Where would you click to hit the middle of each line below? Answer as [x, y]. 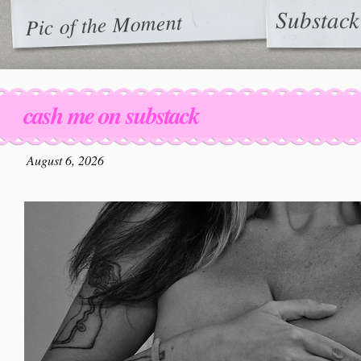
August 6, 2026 [65, 160]
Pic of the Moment [104, 24]
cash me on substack [111, 115]
